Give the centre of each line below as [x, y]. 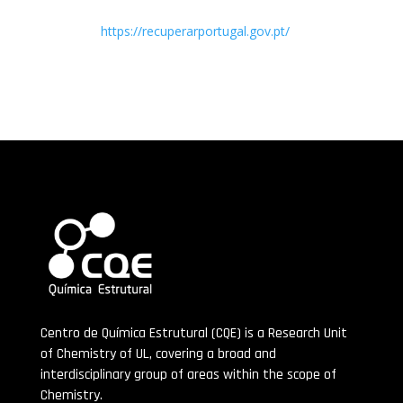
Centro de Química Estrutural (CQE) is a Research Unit [193, 334]
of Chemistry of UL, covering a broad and [158, 354]
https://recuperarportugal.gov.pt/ [195, 31]
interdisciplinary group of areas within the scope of [188, 375]
